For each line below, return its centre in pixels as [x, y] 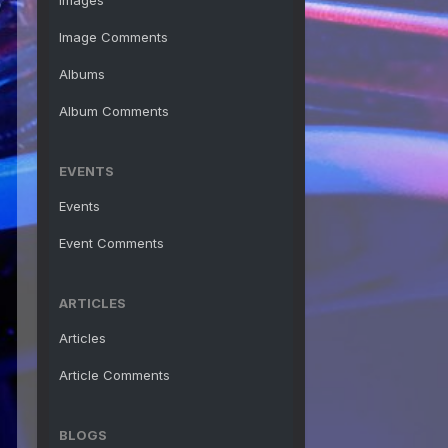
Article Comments [114, 375]
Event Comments [111, 243]
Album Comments [114, 111]
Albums [82, 74]
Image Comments [113, 37]
